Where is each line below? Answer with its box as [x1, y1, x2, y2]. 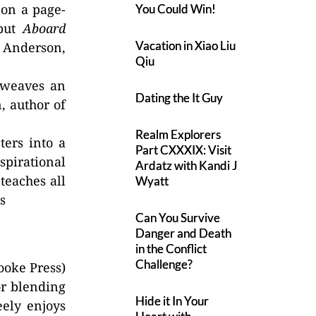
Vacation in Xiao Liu [135, 38, 236, 53]
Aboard [23, 20, 66, 37]
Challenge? [135, 257, 193, 272]
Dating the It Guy [135, 90, 224, 105]
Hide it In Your [135, 293, 209, 308]
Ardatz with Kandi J [135, 158, 238, 173]
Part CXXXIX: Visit [135, 142, 232, 157]
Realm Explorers [135, 127, 221, 142]
